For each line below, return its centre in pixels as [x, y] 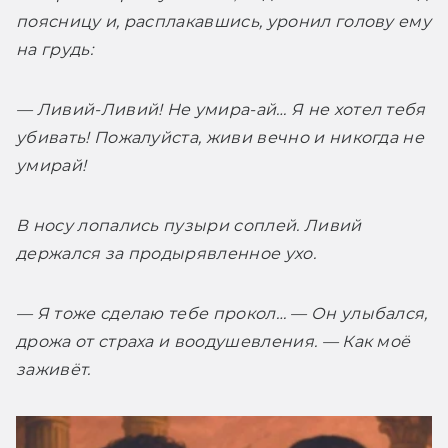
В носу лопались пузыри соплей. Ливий [189, 226]
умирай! [51, 166]
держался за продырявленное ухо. [166, 254]
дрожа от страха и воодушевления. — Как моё [213, 342]
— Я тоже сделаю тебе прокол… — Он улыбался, [222, 314]
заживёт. [53, 370]
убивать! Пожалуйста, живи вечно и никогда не [220, 138]
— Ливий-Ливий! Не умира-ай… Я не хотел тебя [221, 110]
